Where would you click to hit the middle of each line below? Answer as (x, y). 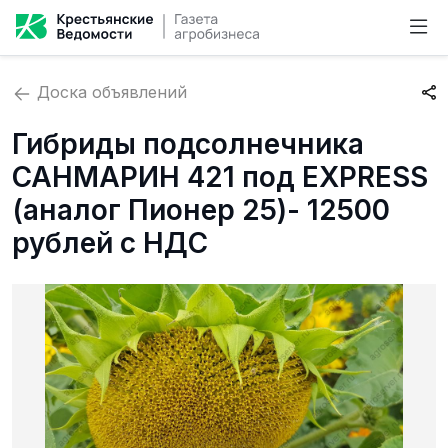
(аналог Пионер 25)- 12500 (201, 210)
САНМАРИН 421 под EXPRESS (220, 177)
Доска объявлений (109, 92)
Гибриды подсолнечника (188, 144)
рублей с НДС (110, 243)
